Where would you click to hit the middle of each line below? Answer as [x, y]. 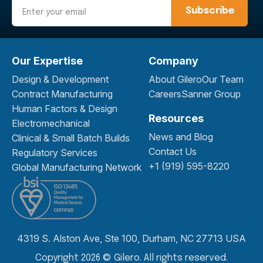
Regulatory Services [55, 153]
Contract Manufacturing [62, 94]
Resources [176, 119]
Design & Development [60, 80]
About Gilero [175, 80]
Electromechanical [51, 124]
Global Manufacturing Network [77, 168]
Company [173, 61]
